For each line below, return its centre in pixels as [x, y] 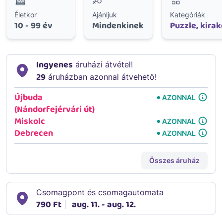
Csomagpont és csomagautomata [100, 192]
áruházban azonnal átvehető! [101, 77]
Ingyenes [55, 65]
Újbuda [28, 97]
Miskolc [30, 121]
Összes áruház [174, 160]
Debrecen [34, 133]
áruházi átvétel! [103, 64]
